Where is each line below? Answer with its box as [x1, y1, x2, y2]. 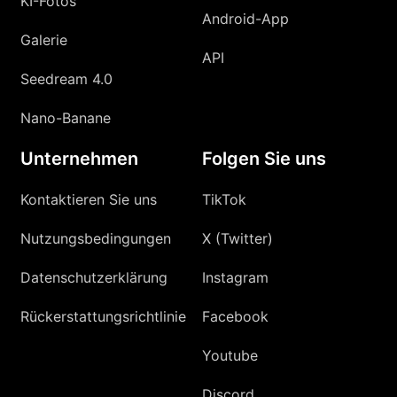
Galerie [20, 30, 68, 49]
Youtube [202, 346, 258, 364]
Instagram [202, 268, 269, 286]
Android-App [202, 9, 289, 27]
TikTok [202, 190, 246, 208]
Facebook [202, 307, 269, 325]
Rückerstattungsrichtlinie [20, 307, 187, 325]
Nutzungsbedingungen [20, 229, 172, 247]
